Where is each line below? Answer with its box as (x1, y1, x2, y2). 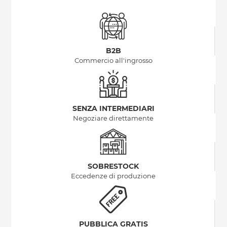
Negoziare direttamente (73, 114, 154, 123)
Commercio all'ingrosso (74, 56, 153, 65)
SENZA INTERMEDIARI (72, 104, 155, 113)
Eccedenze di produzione (71, 172, 156, 180)
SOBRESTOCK (88, 162, 139, 171)
